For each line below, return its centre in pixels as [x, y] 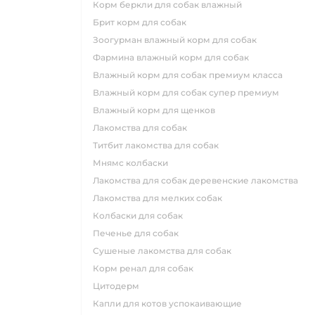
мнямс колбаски [135, 163]
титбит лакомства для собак [158, 145]
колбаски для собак [141, 216]
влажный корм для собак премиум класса [191, 75]
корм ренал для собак [146, 268]
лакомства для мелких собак [161, 198]
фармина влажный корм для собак [175, 57]
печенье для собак [139, 233]
